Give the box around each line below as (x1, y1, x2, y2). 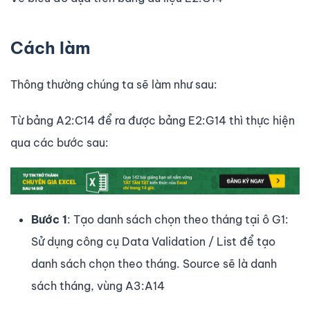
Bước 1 (31, 212, 67, 226)
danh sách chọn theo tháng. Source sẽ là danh (31, 256, 277, 271)
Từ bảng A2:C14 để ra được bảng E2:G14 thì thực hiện (10, 113, 295, 128)
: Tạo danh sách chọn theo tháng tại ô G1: (67, 212, 289, 226)
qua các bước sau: (10, 136, 109, 150)
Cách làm (10, 37, 91, 59)
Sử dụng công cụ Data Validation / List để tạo (31, 234, 275, 248)
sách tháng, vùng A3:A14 (31, 278, 165, 293)
